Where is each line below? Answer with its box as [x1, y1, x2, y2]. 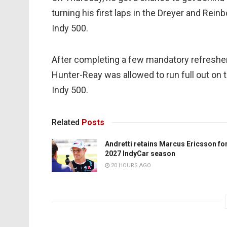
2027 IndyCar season [105, 149, 175, 158]
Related [52, 118, 80, 128]
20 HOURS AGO [109, 162, 151, 169]
